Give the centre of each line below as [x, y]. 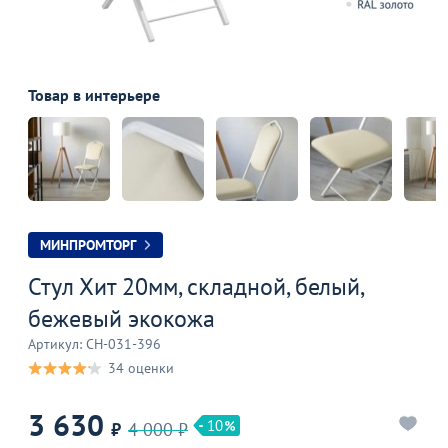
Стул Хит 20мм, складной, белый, [195, 286]
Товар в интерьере [94, 95]
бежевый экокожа [121, 318]
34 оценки [141, 368]
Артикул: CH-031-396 [94, 344]
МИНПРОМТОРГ [88, 245]
